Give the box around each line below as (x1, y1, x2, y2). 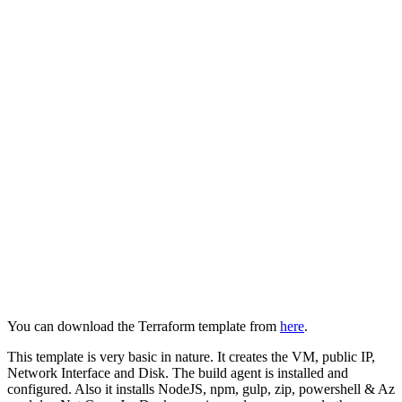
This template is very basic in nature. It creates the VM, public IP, (7, 348, 375, 364)
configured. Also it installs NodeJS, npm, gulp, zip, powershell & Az (7, 380, 395, 397)
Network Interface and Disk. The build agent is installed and (7, 364, 348, 380)
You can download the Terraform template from (7, 318, 280, 334)
